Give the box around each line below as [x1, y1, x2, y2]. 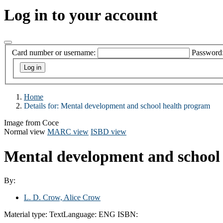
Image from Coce [4, 118, 59, 127]
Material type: [4, 210, 49, 219]
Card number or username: [12, 48, 96, 57]
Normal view [4, 127, 45, 136]
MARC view [47, 127, 89, 136]
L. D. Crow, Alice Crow [24, 193, 101, 202]
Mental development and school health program [61, 102, 210, 111]
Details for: [24, 102, 61, 111]
